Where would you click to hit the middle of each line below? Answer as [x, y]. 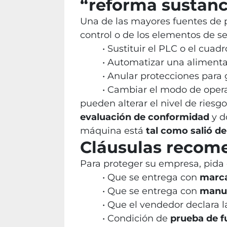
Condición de [139, 218]
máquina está [113, 131]
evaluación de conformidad [145, 117]
